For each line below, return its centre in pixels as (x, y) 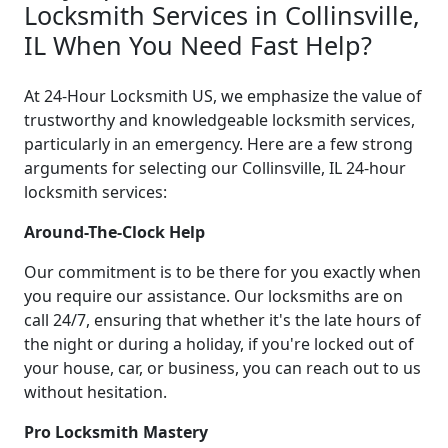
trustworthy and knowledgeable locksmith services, (219, 119)
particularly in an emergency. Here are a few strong (218, 143)
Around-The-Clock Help (114, 231)
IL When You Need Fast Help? (198, 44)
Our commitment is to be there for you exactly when (222, 271)
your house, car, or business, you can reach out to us (222, 367)
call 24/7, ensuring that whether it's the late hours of (222, 319)
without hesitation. (95, 391)
